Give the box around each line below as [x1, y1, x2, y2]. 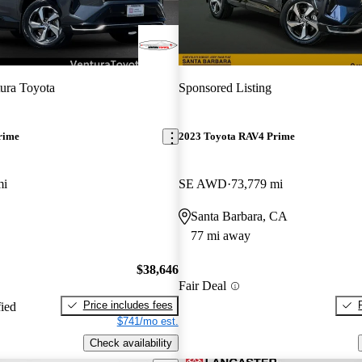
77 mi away [190, 229, 250, 243]
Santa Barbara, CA [190, 209, 288, 224]
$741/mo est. [116, 314, 179, 327]
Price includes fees [82, 298, 173, 311]
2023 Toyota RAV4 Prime [178, 130, 295, 143]
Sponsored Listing [178, 80, 271, 95]
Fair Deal [178, 279, 226, 293]
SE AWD [178, 177, 227, 192]
